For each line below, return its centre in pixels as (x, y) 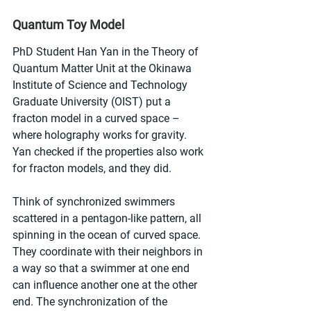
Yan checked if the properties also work (109, 152)
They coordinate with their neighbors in (109, 252)
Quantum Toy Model (68, 25)
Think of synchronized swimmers (95, 202)
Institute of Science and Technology (101, 85)
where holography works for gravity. (101, 135)
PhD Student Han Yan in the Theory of (107, 52)
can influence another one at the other (106, 285)
